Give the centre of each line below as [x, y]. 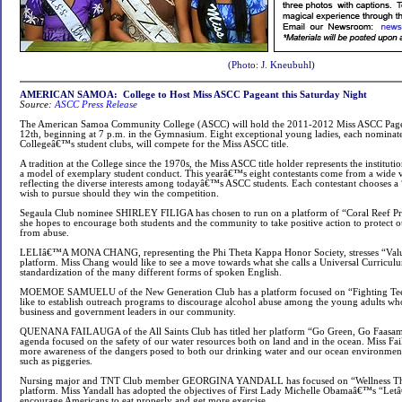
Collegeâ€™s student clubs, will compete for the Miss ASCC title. [154, 144]
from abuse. [44, 233]
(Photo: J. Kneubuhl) [271, 65]
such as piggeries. [56, 361]
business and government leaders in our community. [128, 312]
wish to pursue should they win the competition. [119, 193]
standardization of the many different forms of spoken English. [151, 272]
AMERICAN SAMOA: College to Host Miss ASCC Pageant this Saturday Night [193, 95]
